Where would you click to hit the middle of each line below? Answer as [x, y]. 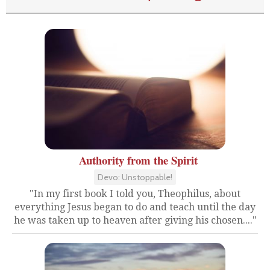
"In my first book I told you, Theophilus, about [135, 194]
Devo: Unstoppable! [135, 177]
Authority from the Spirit [138, 160]
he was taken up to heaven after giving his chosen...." [135, 220]
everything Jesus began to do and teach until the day [135, 207]
